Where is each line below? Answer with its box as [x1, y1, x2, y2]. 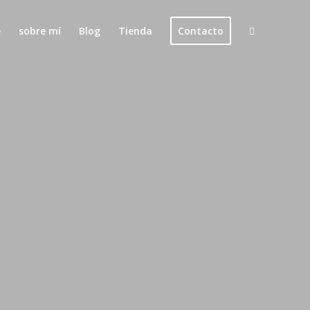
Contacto [178, 24, 224, 37]
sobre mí [19, 24, 61, 37]
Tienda [118, 24, 152, 37]
